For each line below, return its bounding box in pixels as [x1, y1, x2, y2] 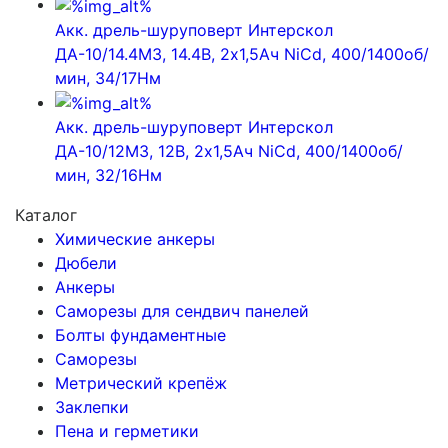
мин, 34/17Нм [55, 67, 161, 88]
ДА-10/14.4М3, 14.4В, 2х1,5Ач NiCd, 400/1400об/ [55, 43, 429, 64]
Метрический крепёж [55, 373, 227, 394]
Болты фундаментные [55, 325, 226, 346]
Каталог [15, 205, 77, 226]
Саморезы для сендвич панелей [55, 301, 309, 322]
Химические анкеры [55, 229, 215, 250]
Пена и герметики [55, 421, 199, 442]
